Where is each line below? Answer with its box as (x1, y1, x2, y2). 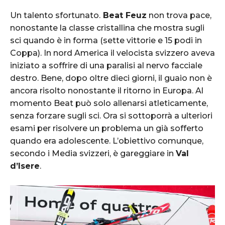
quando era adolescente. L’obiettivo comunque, (10, 136, 203, 146)
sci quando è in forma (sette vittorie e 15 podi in (10, 36, 202, 46)
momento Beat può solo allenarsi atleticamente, (10, 98, 208, 108)
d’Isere (10, 161, 40, 171)
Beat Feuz (100, 11, 147, 21)
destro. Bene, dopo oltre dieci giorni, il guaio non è (10, 73, 212, 83)
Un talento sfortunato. (10, 11, 100, 21)
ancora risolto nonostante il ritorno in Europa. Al (10, 86, 203, 96)
